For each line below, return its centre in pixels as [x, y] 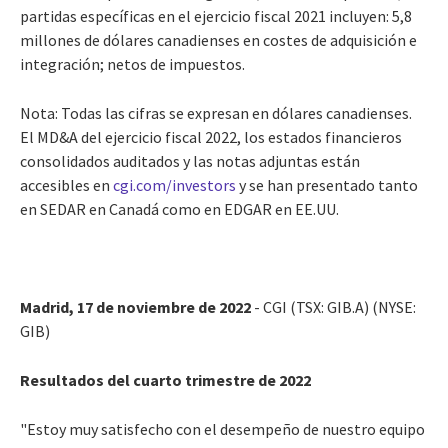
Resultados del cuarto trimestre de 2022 [165, 379]
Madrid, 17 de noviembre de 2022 [135, 306]
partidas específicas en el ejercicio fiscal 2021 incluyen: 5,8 [216, 15]
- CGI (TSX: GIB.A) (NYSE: [333, 306]
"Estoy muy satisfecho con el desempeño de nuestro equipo [222, 428]
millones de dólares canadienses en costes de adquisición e [218, 39]
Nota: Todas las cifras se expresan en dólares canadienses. [216, 112]
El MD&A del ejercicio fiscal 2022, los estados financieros [211, 136]
